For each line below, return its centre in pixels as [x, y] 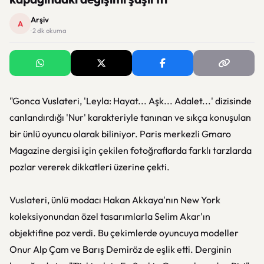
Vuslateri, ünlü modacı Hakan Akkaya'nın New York [115, 200]
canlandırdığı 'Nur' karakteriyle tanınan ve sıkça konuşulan [130, 117]
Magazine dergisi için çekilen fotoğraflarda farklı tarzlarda [131, 150]
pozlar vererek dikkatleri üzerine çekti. [90, 167]
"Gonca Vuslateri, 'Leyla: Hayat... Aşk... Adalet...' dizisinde [131, 101]
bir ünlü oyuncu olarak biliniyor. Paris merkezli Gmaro [120, 134]
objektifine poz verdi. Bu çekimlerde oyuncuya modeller [124, 233]
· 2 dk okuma [49, 31]
